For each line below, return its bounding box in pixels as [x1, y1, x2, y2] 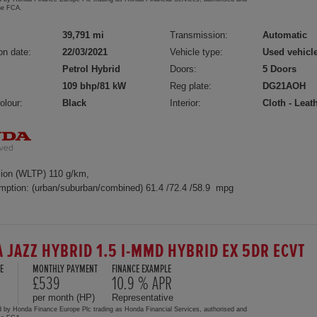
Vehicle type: [170, 47, 224, 57]
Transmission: [170, 30, 229, 40]
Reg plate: [170, 81, 212, 91]
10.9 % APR [112, 274, 172, 293]
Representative [112, 292, 173, 303]
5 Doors [263, 64, 297, 74]
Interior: [170, 98, 202, 108]
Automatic [263, 30, 308, 40]
